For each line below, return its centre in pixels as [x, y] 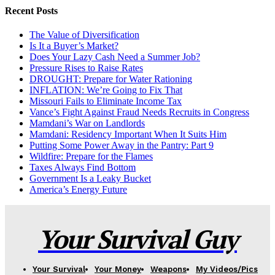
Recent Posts [31, 10]
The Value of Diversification [84, 35]
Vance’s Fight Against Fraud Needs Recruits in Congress [139, 112]
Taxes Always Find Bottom [83, 168]
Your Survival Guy [137, 239]
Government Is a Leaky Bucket [90, 179]
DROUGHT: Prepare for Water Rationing [111, 79]
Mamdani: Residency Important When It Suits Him [128, 134]
